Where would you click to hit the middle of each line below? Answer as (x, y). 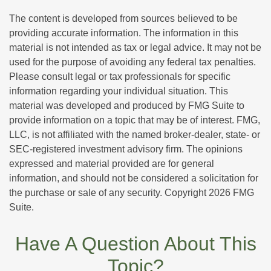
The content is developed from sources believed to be (123, 18)
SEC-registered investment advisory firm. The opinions (126, 149)
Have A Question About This (135, 243)
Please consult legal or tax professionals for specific (120, 76)
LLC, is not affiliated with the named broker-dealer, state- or (135, 134)
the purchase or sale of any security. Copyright (109, 192)
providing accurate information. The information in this (124, 33)
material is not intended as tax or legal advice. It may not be (135, 47)
